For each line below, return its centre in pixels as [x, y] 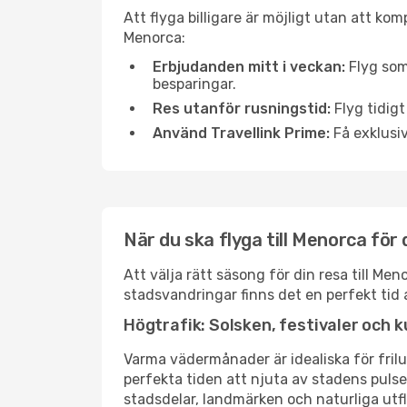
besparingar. [194, 84]
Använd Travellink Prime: [241, 133]
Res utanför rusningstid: [242, 109]
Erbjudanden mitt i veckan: [249, 67]
